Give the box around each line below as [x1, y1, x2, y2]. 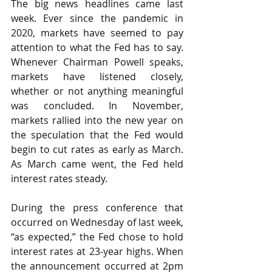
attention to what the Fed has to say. [11, 41, 183, 54]
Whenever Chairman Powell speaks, [11, 55, 183, 69]
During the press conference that [11, 201, 183, 214]
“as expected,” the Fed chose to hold [11, 230, 183, 243]
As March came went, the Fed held [11, 157, 183, 171]
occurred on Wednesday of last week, [11, 216, 183, 229]
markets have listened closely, [11, 70, 183, 83]
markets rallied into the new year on [11, 114, 183, 127]
